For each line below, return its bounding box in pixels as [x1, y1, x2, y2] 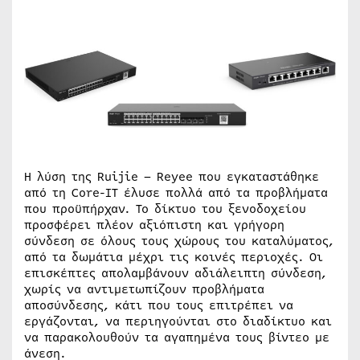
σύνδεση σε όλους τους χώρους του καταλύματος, [24, 232, 334, 250]
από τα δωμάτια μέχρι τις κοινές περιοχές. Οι [24, 248, 323, 266]
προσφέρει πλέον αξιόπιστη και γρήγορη [24, 216, 284, 234]
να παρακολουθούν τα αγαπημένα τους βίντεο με [24, 329, 329, 346]
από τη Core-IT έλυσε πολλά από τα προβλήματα [24, 184, 328, 202]
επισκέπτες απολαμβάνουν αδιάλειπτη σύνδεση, [24, 264, 327, 282]
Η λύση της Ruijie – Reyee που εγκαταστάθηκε [24, 168, 319, 186]
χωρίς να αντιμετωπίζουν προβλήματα [24, 280, 264, 298]
